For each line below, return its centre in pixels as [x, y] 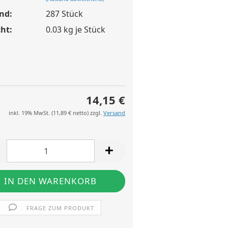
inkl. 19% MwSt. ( [31, 113]
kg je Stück [83, 29]
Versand [114, 113]
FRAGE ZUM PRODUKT [60, 208]
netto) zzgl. [87, 113]
